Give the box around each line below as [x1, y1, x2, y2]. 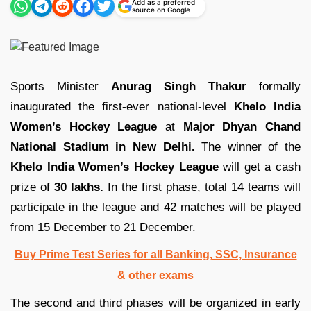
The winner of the [194, 140, 301, 153]
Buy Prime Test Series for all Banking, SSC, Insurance [14, 248, 297, 260]
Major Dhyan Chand [183, 119, 301, 133]
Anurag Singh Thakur [111, 79, 246, 93]
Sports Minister [10, 79, 111, 93]
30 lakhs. [54, 180, 103, 194]
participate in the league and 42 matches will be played [10, 200, 301, 214]
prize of [10, 180, 54, 194]
